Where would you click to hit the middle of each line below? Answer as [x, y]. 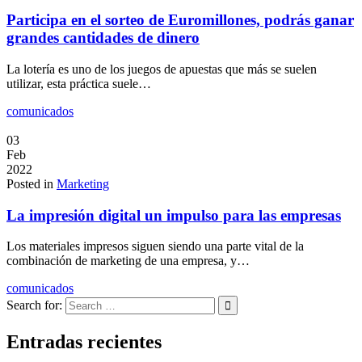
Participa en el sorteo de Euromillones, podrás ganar [180, 20]
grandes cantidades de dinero [103, 38]
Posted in [32, 183]
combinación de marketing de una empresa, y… [128, 261]
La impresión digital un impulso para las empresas [174, 215]
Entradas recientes [84, 342]
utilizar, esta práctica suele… [79, 83]
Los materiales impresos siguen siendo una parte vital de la [155, 246]
